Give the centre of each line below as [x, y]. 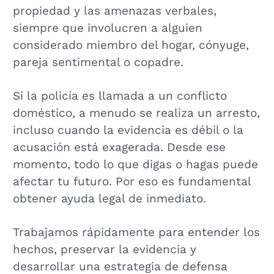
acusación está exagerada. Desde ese [119, 147]
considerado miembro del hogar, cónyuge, [131, 46]
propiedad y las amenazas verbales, [114, 11]
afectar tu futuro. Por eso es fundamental [131, 181]
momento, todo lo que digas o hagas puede [135, 164]
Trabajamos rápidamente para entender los [136, 232]
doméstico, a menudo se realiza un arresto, [136, 113]
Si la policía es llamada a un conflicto [120, 96]
